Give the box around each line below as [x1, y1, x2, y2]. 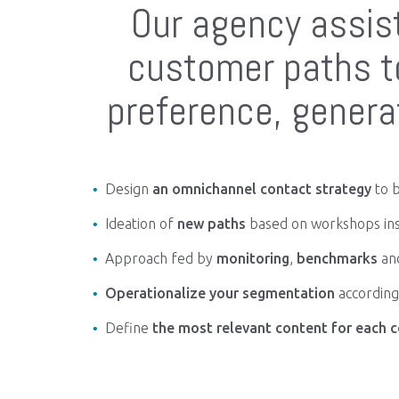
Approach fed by [105, 250, 216, 266]
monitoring [216, 250, 289, 266]
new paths [174, 216, 246, 232]
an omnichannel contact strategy [152, 181, 371, 197]
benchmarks [297, 250, 378, 266]
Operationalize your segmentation [105, 285, 335, 301]
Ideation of [105, 216, 174, 232]
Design [105, 181, 152, 197]
